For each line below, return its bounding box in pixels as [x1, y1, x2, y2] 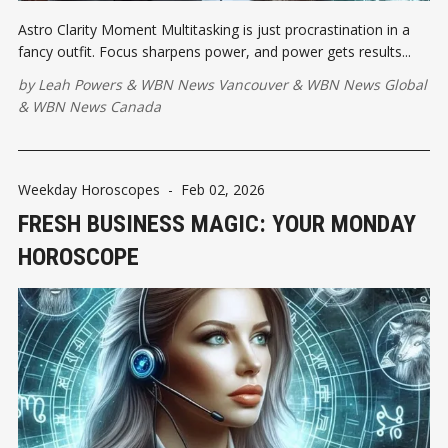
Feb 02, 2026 [181, 179, 265, 199]
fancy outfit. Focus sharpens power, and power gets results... [18, 41, 411, 61]
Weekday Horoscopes [18, 179, 160, 199]
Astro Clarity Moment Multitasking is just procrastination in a [18, 19, 410, 39]
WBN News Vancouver [140, 74, 288, 94]
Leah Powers [38, 74, 122, 94]
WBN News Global [306, 74, 427, 94]
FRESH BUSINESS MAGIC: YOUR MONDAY [18, 209, 416, 238]
